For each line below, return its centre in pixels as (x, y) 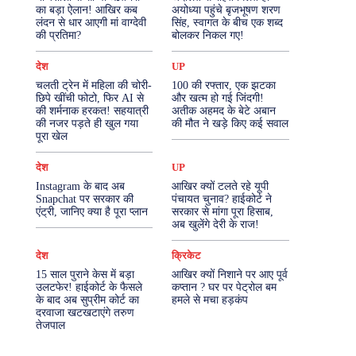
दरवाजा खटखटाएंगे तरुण (85, 313)
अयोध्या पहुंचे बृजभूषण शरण (226, 10)
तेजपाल (50, 325)
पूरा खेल (51, 136)
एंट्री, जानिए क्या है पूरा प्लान (91, 212)
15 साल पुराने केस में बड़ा (85, 275)
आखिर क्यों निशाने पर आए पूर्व (230, 275)
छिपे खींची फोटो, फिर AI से (89, 98)
